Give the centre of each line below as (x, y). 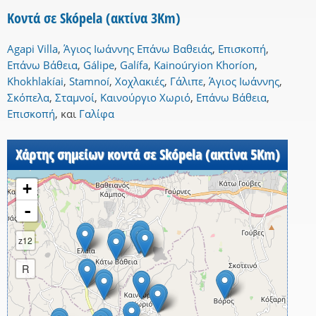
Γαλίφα (97, 114)
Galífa (134, 65)
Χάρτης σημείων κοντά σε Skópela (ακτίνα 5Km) (148, 154)
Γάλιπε (187, 81)
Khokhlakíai (35, 81)
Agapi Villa (32, 49)
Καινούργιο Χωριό (145, 98)
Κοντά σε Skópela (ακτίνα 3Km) (94, 18)
